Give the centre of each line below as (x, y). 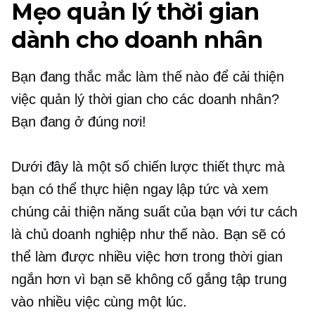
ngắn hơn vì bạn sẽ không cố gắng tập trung (149, 279)
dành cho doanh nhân (137, 40)
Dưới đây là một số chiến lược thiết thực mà (148, 167)
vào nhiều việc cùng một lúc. (99, 302)
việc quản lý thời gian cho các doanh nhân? (145, 99)
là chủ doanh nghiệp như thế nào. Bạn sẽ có (148, 234)
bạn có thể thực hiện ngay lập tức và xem (140, 189)
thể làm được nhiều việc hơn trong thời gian (147, 257)
